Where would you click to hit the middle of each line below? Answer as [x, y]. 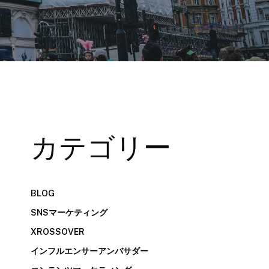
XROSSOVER [58, 232]
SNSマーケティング [69, 213]
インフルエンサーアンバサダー [90, 251]
